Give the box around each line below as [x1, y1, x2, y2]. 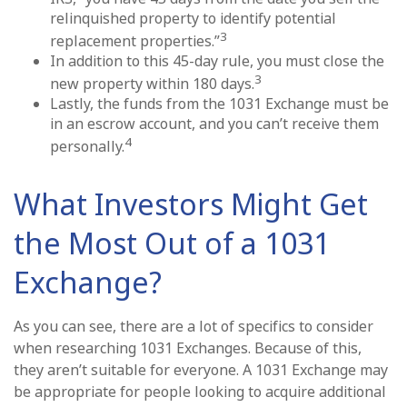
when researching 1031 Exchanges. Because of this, [14, 337, 362, 358]
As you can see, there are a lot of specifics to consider [14, 315, 373, 336]
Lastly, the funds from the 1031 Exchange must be [50, 94, 389, 114]
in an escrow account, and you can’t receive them [50, 114, 379, 134]
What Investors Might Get [14, 184, 368, 223]
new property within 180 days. [50, 74, 254, 94]
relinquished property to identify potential [50, 7, 336, 28]
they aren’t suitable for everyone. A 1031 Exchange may [14, 359, 388, 380]
